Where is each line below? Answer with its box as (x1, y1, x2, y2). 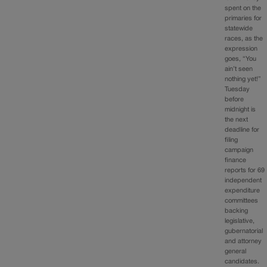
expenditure (225, 188, 260, 194)
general (225, 249, 247, 255)
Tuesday (225, 86, 250, 93)
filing (225, 137, 238, 144)
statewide (225, 26, 253, 32)
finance (225, 157, 247, 164)
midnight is (225, 107, 256, 113)
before (225, 97, 244, 103)
